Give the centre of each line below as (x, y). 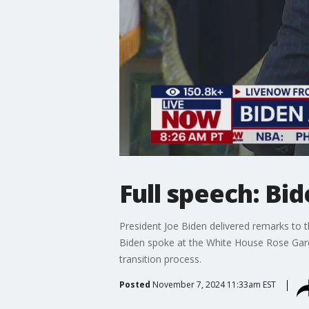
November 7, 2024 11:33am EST (214, 284)
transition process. (160, 259)
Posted (134, 284)
